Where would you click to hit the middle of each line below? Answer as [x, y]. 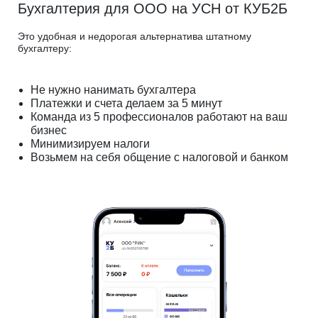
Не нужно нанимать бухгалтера [113, 90]
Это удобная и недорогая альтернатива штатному [135, 37]
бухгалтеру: [45, 49]
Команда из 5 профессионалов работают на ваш [159, 117]
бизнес [49, 131]
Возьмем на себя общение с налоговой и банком [159, 158]
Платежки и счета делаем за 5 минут [126, 104]
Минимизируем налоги [90, 144]
